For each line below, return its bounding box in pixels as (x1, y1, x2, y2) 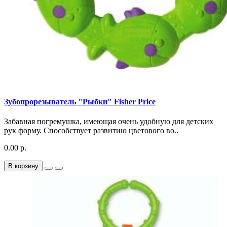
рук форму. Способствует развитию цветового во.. (4, 126, 178, 135)
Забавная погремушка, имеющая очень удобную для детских (4, 117, 213, 126)
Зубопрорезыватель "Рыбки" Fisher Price (4, 97, 156, 106)
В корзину (8, 162, 39, 170)
